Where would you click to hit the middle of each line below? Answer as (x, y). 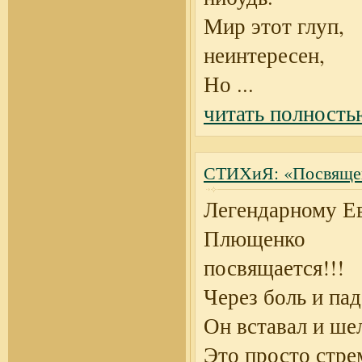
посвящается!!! (274, 267)
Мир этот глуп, (274, 26)
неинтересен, (264, 55)
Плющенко (255, 238)
